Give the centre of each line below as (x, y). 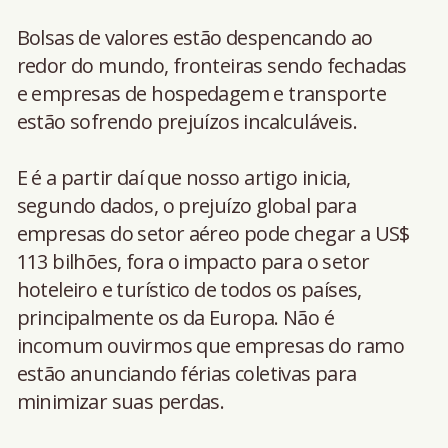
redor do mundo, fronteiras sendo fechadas (211, 65)
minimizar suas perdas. (120, 401)
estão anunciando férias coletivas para (186, 373)
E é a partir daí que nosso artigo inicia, (183, 177)
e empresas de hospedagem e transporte (201, 93)
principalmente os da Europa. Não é (175, 317)
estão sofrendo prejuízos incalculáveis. (187, 121)
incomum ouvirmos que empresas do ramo (210, 345)
